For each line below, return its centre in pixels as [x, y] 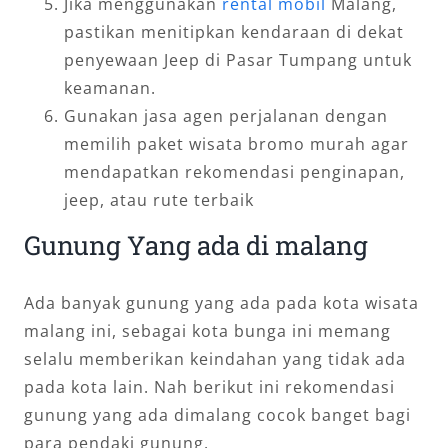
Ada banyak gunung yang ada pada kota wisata [221, 303]
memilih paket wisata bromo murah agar [236, 143]
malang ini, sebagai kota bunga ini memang [207, 331]
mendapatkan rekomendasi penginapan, [234, 171]
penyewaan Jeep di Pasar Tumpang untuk [238, 59]
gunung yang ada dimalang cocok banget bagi [217, 415]
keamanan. [110, 87]
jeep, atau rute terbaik [159, 199]
